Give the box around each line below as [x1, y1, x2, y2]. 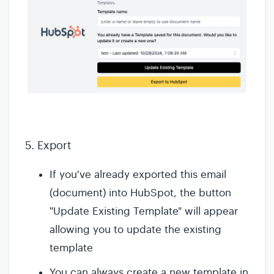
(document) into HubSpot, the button [50, 187, 231, 200]
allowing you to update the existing [50, 223, 221, 237]
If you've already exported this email [50, 168, 226, 182]
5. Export [25, 139, 71, 153]
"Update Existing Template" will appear [50, 205, 238, 218]
